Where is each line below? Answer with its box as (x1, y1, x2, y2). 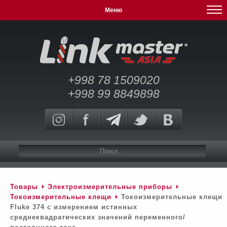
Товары (10, 183, 38, 191)
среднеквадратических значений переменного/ (10, 213, 185, 221)
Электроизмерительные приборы (48, 183, 175, 191)
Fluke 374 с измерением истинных (10, 203, 137, 211)
